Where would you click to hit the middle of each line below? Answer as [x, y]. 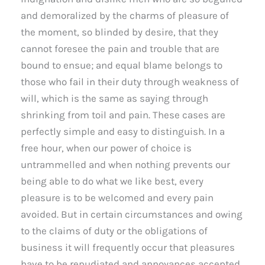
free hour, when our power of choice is [106, 148]
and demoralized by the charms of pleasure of [125, 15]
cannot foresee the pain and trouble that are [120, 48]
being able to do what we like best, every [112, 181]
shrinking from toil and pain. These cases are [123, 114]
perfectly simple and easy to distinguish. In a [123, 131]
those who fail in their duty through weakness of [130, 81]
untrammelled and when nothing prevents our [125, 164]
